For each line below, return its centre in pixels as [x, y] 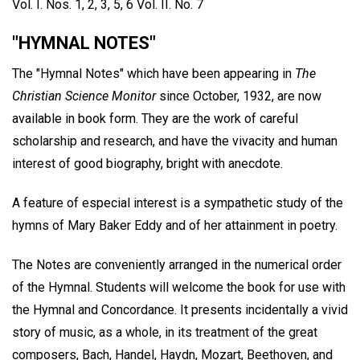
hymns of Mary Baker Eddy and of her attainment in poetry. [175, 225]
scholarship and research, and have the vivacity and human [175, 141]
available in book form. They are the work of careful [155, 119]
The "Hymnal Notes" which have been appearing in [153, 74]
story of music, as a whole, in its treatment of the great [165, 332]
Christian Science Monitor [84, 96]
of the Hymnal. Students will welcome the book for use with [179, 287]
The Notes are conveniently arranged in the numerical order [177, 264]
